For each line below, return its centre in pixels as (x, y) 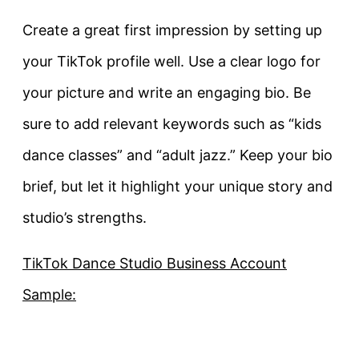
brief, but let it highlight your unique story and (177, 187)
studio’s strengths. (85, 218)
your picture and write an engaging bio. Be (167, 93)
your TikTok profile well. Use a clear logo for (171, 62)
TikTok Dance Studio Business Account (155, 264)
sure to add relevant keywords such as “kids (172, 124)
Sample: (49, 295)
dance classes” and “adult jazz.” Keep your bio (177, 155)
